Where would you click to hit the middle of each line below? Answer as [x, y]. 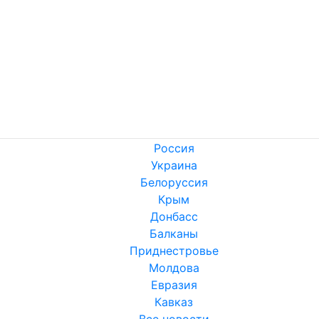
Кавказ [174, 302]
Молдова [174, 268]
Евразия [174, 285]
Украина [174, 166]
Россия [174, 148]
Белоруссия [174, 183]
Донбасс [174, 217]
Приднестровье [174, 251]
